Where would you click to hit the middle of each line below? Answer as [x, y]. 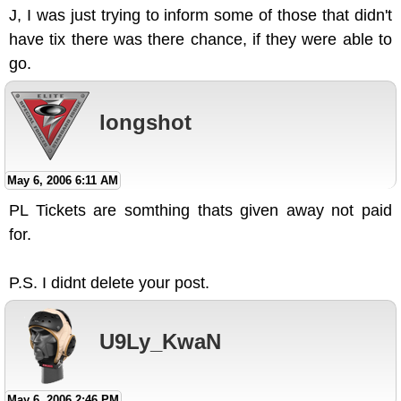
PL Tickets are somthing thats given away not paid [200, 211]
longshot [145, 122]
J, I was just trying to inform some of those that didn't [200, 16]
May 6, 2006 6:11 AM [63, 181]
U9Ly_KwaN [160, 341]
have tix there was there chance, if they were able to [200, 40]
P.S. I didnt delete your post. [109, 283]
